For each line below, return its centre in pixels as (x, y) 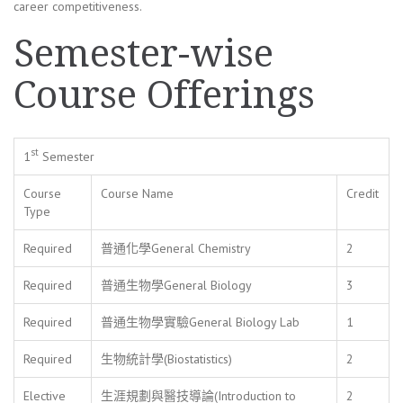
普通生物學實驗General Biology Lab (200, 322)
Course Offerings (164, 94)
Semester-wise (143, 53)
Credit (363, 193)
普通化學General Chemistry (176, 248)
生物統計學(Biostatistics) (166, 358)
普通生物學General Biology (176, 285)
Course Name (137, 193)
